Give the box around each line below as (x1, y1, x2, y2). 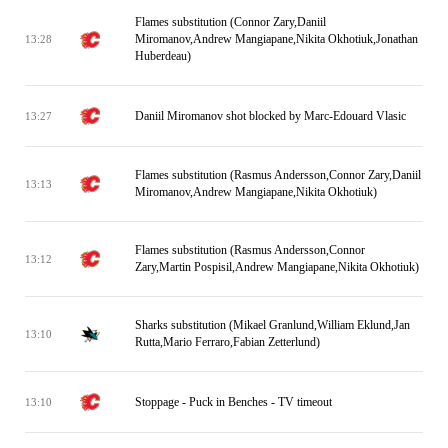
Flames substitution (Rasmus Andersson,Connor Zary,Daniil (135, 168, 421, 182)
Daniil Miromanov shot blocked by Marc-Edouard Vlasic (135, 108, 406, 123)
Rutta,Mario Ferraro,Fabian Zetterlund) (135, 335, 320, 349)
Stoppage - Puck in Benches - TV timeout (135, 394, 332, 409)
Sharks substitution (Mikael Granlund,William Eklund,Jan (135, 318, 410, 332)
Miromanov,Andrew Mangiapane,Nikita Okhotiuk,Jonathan (135, 32, 418, 46)
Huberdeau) (135, 49, 191, 63)
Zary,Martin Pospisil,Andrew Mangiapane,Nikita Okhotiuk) (135, 260, 419, 274)
